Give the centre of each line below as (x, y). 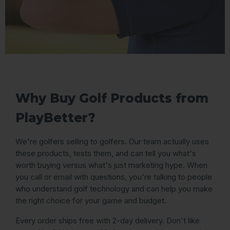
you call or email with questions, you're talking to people (114, 177)
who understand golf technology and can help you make (114, 189)
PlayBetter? (55, 118)
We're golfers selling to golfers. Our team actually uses (112, 141)
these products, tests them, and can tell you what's (106, 153)
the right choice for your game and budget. (91, 200)
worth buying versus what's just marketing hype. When (111, 165)
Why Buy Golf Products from (112, 98)
